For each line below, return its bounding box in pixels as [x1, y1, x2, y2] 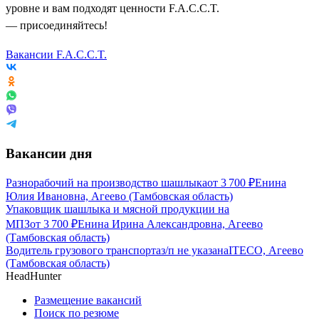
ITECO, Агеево [229, 244, 303, 257]
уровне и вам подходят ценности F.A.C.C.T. [6, 1, 219, 14]
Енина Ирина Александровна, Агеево [78, 218, 263, 231]
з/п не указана [161, 244, 229, 257]
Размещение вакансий [34, 294, 142, 307]
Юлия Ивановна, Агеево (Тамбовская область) [6, 190, 233, 203]
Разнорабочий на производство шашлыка [6, 177, 207, 189]
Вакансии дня [6, 145, 92, 161]
